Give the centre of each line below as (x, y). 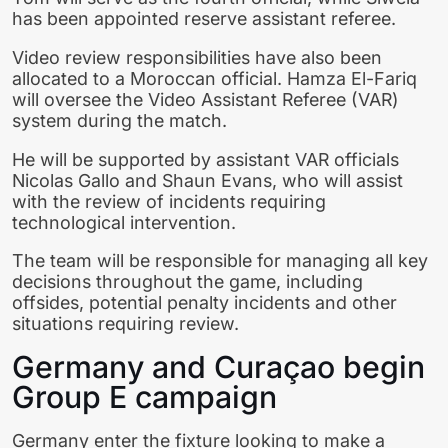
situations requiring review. (125, 324)
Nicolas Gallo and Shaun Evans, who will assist (207, 180)
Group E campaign (144, 397)
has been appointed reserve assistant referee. (204, 18)
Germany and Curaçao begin (218, 367)
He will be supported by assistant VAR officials (205, 159)
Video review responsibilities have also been (197, 57)
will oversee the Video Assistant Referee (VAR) (205, 99)
